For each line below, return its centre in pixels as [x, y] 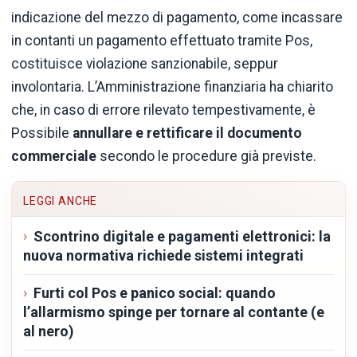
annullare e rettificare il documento [186, 133]
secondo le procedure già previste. [206, 157]
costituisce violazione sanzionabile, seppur [145, 64]
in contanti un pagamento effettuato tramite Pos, [162, 41]
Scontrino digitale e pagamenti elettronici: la [182, 237]
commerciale [54, 157]
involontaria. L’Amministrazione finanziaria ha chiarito [172, 87]
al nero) [49, 331]
